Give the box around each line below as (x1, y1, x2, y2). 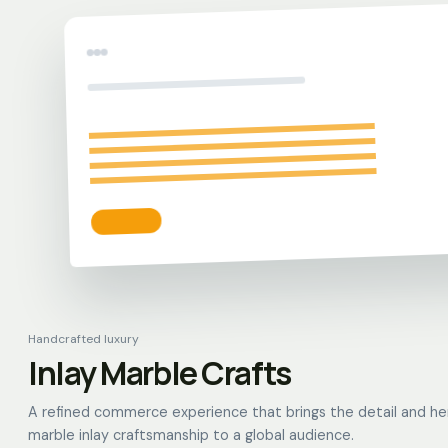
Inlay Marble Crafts (28, 351, 291, 395)
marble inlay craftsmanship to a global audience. (28, 426, 354, 444)
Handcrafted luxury (28, 331, 139, 347)
